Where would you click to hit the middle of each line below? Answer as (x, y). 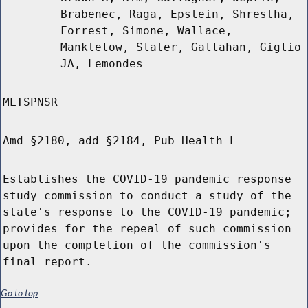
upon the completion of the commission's (137, 245)
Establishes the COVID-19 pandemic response (147, 179)
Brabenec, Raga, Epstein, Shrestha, (177, 14)
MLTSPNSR (30, 102)
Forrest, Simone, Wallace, (146, 31)
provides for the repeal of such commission (147, 229)
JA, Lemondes (102, 64)
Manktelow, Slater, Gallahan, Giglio (181, 47)
